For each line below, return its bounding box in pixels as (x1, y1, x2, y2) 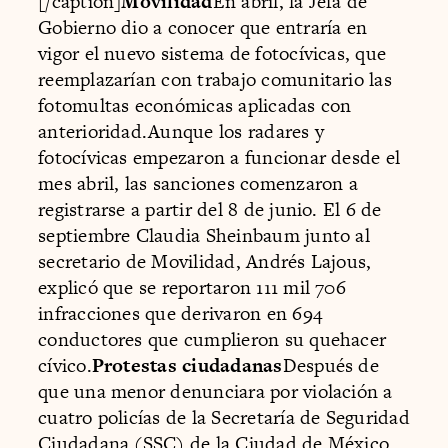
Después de (282, 351, 379, 379)
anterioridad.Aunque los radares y (38, 117, 325, 145)
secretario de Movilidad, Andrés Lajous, (38, 247, 372, 275)
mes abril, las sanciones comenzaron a (38, 169, 358, 197)
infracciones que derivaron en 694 (38, 299, 323, 327)
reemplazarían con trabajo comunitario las (38, 65, 392, 93)
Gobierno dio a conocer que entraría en (38, 13, 368, 41)
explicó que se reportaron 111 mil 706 (38, 273, 346, 301)
